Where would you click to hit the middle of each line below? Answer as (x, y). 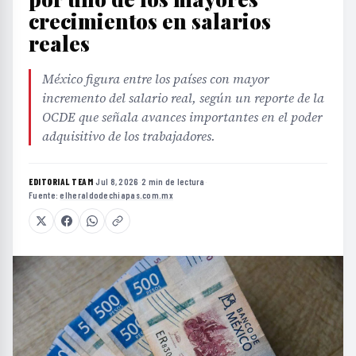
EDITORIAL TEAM (61, 182)
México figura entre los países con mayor (156, 79)
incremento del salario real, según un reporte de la (183, 98)
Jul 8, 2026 (117, 182)
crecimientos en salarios (150, 21)
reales (59, 43)
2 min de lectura (173, 182)
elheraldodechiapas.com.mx (116, 195)
